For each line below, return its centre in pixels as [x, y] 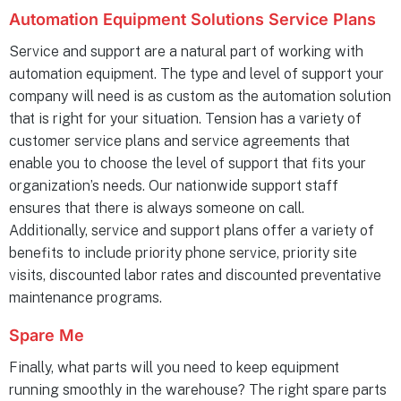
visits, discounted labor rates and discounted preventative [195, 275]
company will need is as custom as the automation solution [200, 96]
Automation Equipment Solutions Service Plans [192, 19]
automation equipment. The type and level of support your [196, 73]
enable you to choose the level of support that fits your [188, 163]
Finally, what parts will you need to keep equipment [174, 367]
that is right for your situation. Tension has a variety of [185, 118]
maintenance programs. [85, 297]
